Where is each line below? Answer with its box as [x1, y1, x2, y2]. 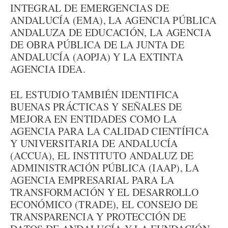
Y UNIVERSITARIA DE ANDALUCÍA [10, 136, 178, 150]
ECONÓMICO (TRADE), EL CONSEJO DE [10, 197, 198, 211]
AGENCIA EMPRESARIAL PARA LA [10, 173, 175, 187]
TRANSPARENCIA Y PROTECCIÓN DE [10, 210, 186, 223]
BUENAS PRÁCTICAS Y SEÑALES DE [10, 100, 182, 113]
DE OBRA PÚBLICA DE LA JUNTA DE [10, 38, 184, 51]
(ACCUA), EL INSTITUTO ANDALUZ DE [10, 149, 194, 162]
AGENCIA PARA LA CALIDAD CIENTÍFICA [10, 124, 209, 138]
